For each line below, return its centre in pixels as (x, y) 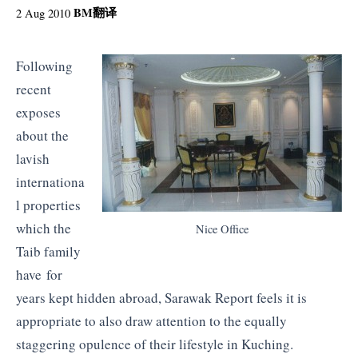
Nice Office (222, 229)
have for (39, 274)
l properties (48, 205)
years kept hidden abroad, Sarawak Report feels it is (161, 297)
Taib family (48, 251)
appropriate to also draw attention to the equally (151, 320)
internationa (50, 181)
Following (44, 66)
